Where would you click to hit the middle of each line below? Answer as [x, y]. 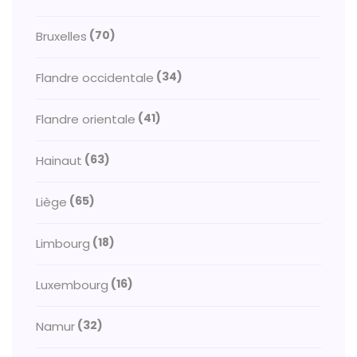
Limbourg [63, 243]
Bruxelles [61, 36]
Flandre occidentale [95, 78]
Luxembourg [72, 285]
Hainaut [59, 161]
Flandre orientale [86, 119]
